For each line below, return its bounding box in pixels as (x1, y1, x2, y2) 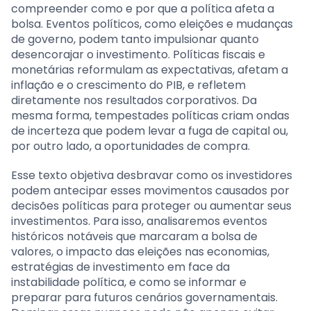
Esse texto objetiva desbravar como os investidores (11, 167, 292, 184)
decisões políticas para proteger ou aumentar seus (11, 198, 292, 215)
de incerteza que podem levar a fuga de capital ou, (11, 123, 288, 140)
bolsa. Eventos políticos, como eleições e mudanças (11, 16, 293, 33)
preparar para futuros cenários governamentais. (11, 289, 278, 306)
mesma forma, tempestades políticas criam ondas (11, 108, 289, 124)
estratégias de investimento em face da (11, 259, 230, 276)
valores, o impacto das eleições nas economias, (11, 244, 269, 260)
